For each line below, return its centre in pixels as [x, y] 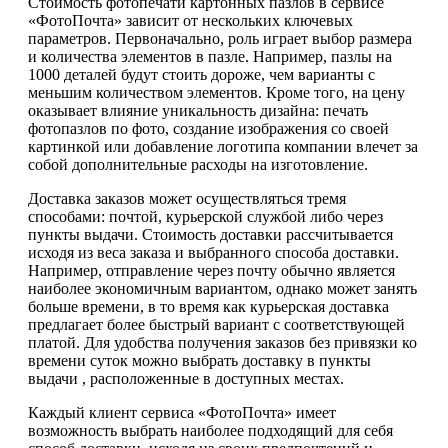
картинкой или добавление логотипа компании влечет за [223, 146]
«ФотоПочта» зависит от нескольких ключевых [190, 20]
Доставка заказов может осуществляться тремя [187, 198]
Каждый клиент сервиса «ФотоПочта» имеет [182, 412]
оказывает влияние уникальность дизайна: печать [198, 110]
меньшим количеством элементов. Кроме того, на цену [216, 92]
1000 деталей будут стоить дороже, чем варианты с [201, 74]
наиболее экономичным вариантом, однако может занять [222, 288]
